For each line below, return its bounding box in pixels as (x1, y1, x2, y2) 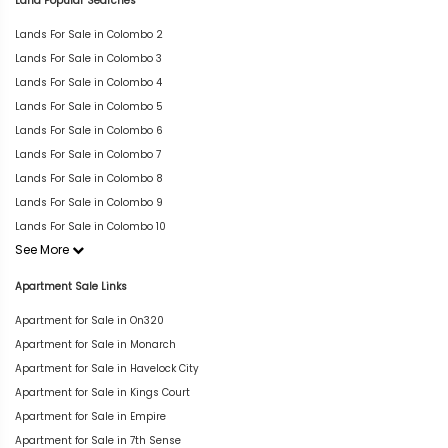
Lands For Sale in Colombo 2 (15, 27, 163, 42)
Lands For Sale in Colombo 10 (15, 219, 166, 234)
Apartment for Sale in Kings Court (15, 384, 190, 400)
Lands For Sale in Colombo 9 (15, 195, 163, 210)
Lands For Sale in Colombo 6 (15, 123, 163, 138)
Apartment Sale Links (15, 278, 127, 294)
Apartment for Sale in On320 (15, 312, 164, 328)
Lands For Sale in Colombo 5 (15, 99, 163, 114)
